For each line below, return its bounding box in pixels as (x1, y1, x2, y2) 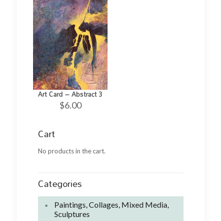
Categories (37, 175, 82, 193)
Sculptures (54, 209, 90, 219)
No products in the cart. (37, 147, 106, 155)
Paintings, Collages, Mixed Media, (54, 200, 169, 210)
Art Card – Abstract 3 (38, 88, 103, 101)
